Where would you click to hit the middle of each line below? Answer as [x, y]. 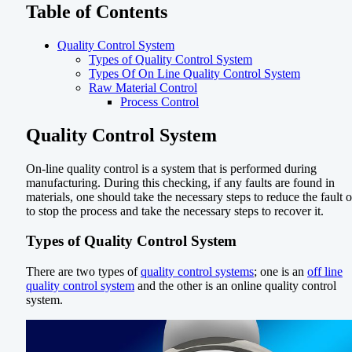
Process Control [159, 101]
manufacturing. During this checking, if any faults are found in [180, 182]
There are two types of [83, 271]
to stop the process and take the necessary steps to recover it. [175, 211]
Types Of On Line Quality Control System [194, 73]
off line [325, 271]
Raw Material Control [143, 87]
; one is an [280, 271]
